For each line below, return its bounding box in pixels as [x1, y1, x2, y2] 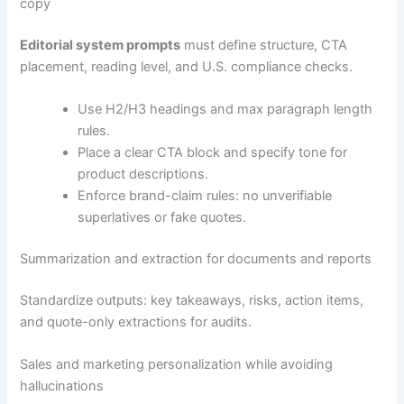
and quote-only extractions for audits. [20, 313, 252, 330]
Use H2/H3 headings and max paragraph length [78, 101, 373, 118]
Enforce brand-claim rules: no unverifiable [78, 188, 333, 205]
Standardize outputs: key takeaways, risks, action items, [20, 291, 364, 308]
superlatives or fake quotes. [78, 209, 247, 226]
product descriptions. [78, 166, 209, 183]
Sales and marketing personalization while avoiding [20, 356, 334, 373]
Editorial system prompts [20, 36, 181, 53]
